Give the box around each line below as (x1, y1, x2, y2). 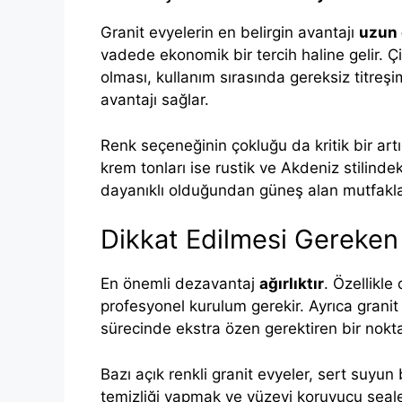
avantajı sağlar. (100, 91, 209, 109)
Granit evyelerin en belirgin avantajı (100, 23, 359, 42)
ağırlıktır (259, 275, 324, 293)
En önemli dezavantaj (100, 275, 259, 293)
